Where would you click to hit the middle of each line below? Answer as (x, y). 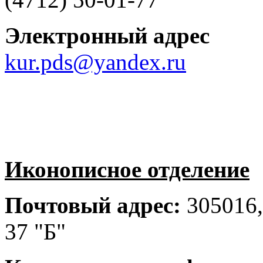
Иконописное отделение (127, 169)
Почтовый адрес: (93, 205)
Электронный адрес (107, 35)
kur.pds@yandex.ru (95, 62)
